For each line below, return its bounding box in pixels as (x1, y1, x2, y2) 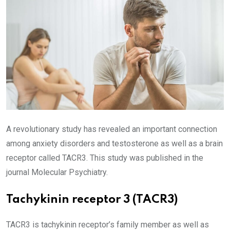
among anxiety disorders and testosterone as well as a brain (6, 139, 223, 148)
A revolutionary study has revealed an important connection (6, 124, 217, 134)
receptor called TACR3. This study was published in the (6, 153, 203, 163)
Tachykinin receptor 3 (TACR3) (6, 194, 178, 205)
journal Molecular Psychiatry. (6, 167, 108, 177)
